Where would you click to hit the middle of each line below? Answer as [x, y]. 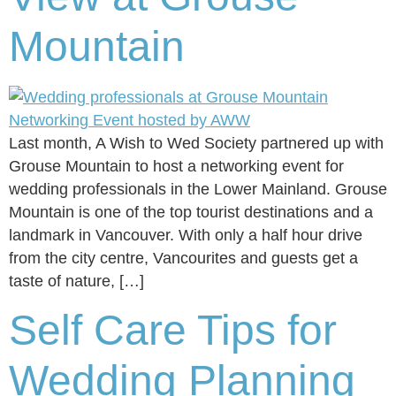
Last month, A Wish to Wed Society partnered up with [196, 143]
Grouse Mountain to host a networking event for [176, 166]
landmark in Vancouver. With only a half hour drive [186, 235]
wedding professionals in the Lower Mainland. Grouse [198, 189]
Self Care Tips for [173, 331]
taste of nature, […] [76, 281]
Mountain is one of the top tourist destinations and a [191, 212]
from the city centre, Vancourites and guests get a [183, 258]
